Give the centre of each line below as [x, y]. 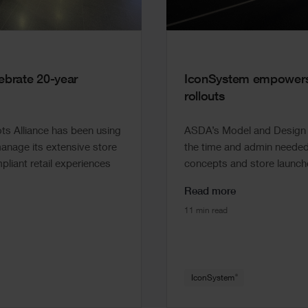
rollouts [204, 97]
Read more [210, 192]
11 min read [206, 211]
